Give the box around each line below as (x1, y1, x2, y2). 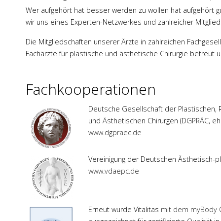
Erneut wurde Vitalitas (88, 205, 161, 215)
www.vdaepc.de (88, 166, 139, 176)
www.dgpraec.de (88, 128, 142, 138)
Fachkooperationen (26, 79, 156, 100)
